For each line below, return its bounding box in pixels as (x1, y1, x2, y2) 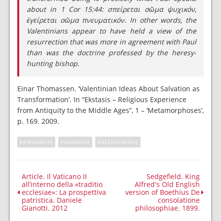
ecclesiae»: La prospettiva (22, 187, 106, 197)
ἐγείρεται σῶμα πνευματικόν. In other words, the (27, 15, 196, 25)
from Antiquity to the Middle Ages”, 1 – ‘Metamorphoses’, (17, 106, 204, 115)
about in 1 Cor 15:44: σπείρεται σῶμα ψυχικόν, (27, 4, 196, 14)
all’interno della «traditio (22, 180, 103, 189)
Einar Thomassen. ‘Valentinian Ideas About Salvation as (17, 84, 200, 93)
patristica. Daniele (22, 195, 82, 205)
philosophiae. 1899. (135, 203, 200, 213)
